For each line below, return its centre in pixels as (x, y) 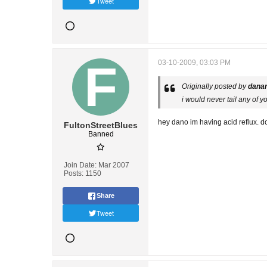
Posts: (74, 173)
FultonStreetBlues (101, 125)
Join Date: (80, 165)
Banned (101, 134)
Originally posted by (215, 86)
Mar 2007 (114, 165)
